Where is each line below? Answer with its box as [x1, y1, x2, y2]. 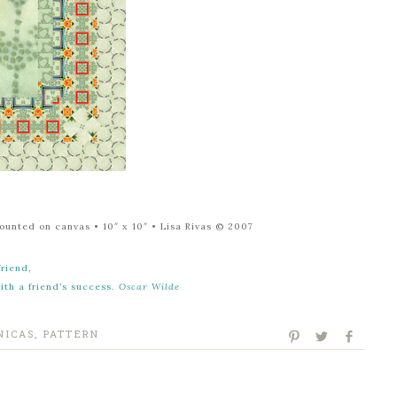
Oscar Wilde [119, 281, 180, 292]
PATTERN [43, 327, 100, 340]
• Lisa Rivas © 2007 [148, 221, 253, 232]
